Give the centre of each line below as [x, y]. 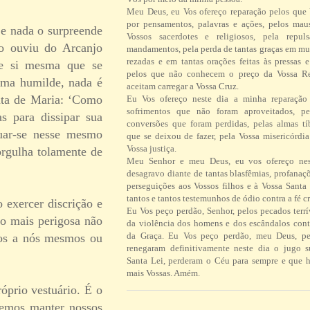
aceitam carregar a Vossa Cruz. [183, 86]
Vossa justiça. [152, 149]
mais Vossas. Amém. [163, 273]
